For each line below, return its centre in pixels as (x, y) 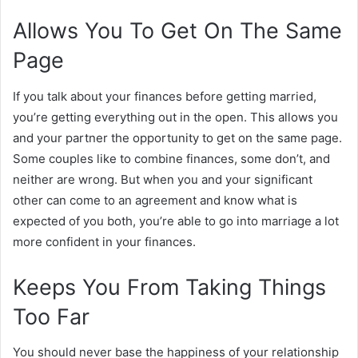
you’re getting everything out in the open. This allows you (175, 117)
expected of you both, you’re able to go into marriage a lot (176, 221)
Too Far (51, 316)
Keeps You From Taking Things (169, 287)
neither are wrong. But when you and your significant (163, 179)
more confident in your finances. (104, 241)
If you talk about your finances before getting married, (165, 96)
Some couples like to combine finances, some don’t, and (171, 158)
